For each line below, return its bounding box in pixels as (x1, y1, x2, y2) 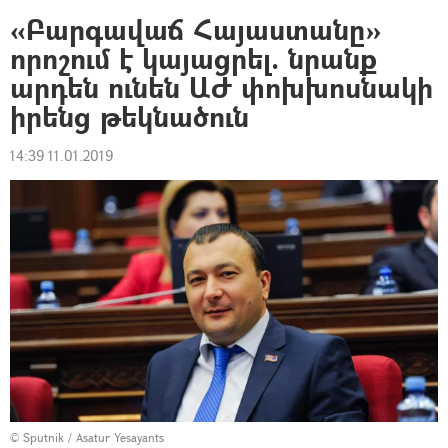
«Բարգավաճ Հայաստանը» (10, 10, 381, 49)
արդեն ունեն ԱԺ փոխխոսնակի (10, 68, 433, 107)
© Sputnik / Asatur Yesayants (10, 428, 164, 446)
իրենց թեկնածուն (10, 97, 249, 136)
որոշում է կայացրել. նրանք (10, 39, 377, 78)
